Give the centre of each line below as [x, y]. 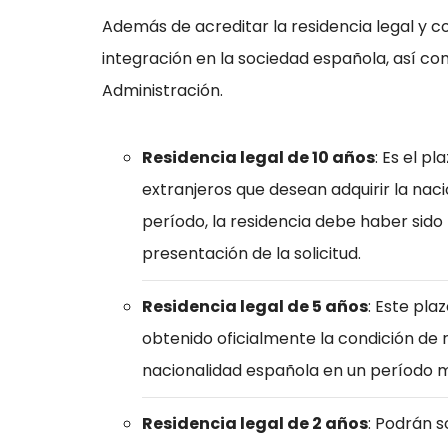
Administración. [162, 90]
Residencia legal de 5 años [255, 306]
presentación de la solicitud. [251, 253]
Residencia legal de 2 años [255, 423]
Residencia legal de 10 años [258, 157]
